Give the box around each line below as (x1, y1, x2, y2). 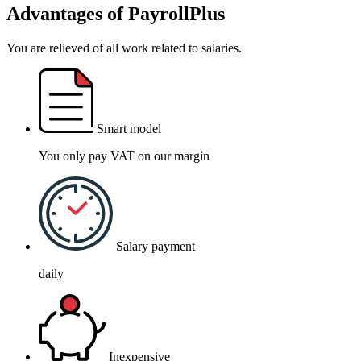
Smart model (96, 122, 161, 136)
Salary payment (116, 239, 196, 254)
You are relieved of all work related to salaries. (6, 41, 242, 56)
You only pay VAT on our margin (39, 149, 210, 164)
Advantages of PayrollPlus (6, 3, 225, 25)
